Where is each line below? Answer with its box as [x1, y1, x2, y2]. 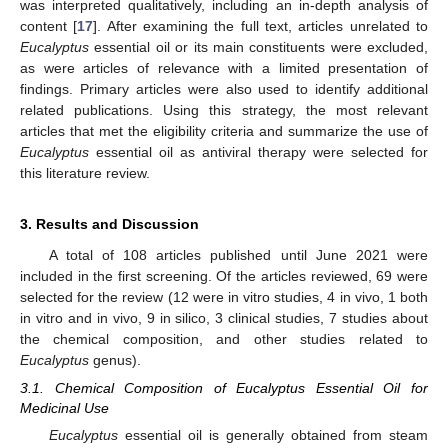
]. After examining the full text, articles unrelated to [93, 17, 429, 34]
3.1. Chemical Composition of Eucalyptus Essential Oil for [20, 380, 428, 396]
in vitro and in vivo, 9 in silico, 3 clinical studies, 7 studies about [20, 309, 428, 326]
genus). [89, 351, 141, 368]
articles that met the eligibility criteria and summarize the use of [20, 122, 428, 139]
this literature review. [20, 164, 150, 181]
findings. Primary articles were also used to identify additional [20, 80, 428, 97]
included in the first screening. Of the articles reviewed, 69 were [20, 267, 428, 284]
